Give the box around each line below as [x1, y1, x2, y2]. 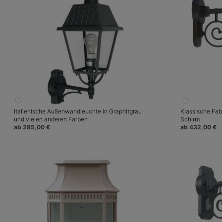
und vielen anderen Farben [14, 115, 88, 123]
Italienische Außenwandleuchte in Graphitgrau [14, 108, 142, 115]
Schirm [180, 115, 200, 123]
